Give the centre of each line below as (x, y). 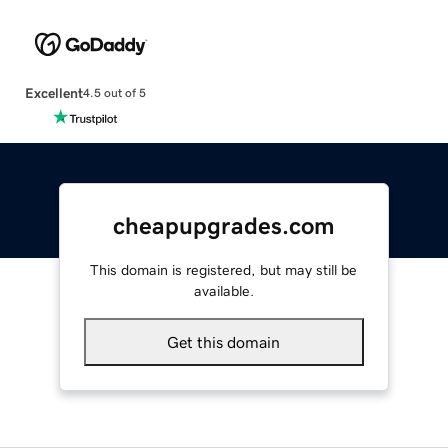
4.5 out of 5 (114, 93)
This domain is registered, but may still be (224, 269)
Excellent (53, 92)
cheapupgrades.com (223, 225)
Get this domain (224, 341)
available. (223, 290)
